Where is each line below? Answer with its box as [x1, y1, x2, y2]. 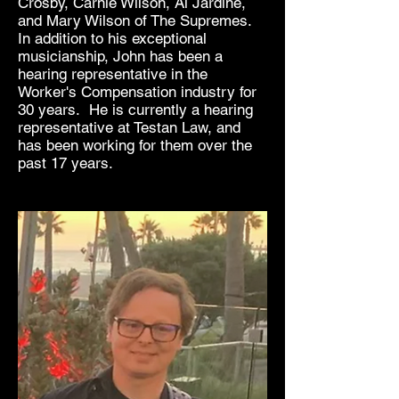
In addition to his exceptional [18, 29, 207, 47]
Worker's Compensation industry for [18, 83, 256, 101]
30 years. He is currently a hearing [18, 101, 253, 118]
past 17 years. [18, 154, 113, 172]
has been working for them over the [18, 136, 252, 154]
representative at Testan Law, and [18, 118, 240, 136]
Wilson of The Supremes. [81, 12, 256, 29]
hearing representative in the [18, 65, 208, 83]
